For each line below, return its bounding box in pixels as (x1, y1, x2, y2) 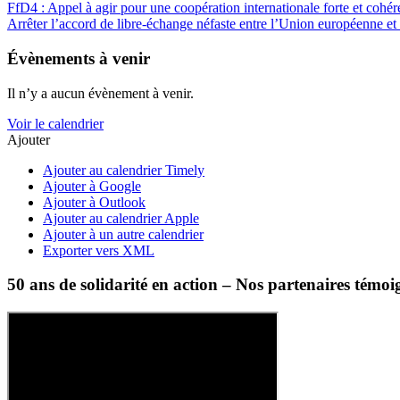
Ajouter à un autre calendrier (43, 226, 204, 242)
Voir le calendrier (7, 115, 104, 131)
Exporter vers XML (43, 242, 154, 258)
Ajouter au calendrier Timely (43, 162, 204, 178)
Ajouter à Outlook (43, 194, 146, 210)
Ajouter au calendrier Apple (43, 210, 199, 226)
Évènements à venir (7, 48, 150, 68)
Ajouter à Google (43, 178, 141, 194)
